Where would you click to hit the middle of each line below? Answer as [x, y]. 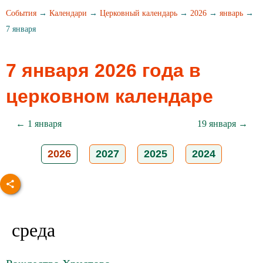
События [21, 13]
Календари [68, 13]
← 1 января [38, 124]
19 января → [222, 124]
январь [231, 13]
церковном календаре [109, 96]
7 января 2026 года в [103, 70]
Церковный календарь [139, 13]
